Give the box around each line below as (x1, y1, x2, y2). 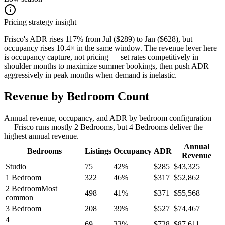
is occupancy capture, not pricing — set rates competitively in (4, 53, 198, 62)
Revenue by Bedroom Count (4, 90, 149, 103)
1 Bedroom (6, 173, 41, 182)
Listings (85, 146, 111, 155)
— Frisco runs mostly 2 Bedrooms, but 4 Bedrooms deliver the (4, 122, 203, 131)
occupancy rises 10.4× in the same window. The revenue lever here (4, 44, 217, 53)
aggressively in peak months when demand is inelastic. (4, 71, 177, 80)
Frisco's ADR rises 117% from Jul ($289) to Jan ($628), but (4, 35, 192, 44)
